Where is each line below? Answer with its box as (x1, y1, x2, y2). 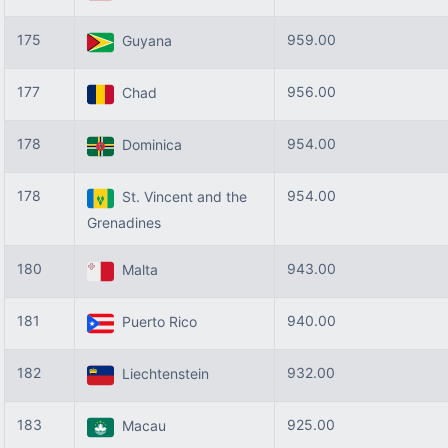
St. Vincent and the (114, 188, 247, 206)
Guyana (114, 32, 172, 50)
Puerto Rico (114, 313, 197, 331)
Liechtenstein (114, 365, 209, 383)
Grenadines (87, 214, 161, 231)
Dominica (114, 136, 182, 154)
